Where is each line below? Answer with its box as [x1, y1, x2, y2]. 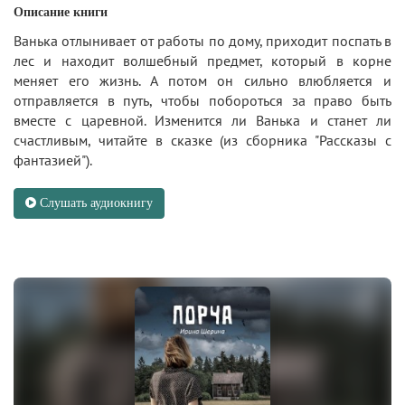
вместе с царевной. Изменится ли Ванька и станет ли [14, 111, 391, 130]
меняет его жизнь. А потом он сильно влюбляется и [14, 71, 391, 90]
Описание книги [14, 5, 108, 20]
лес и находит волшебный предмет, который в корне [14, 52, 391, 71]
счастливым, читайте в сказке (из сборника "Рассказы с [14, 131, 391, 150]
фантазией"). [14, 151, 92, 170]
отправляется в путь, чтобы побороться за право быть [14, 91, 391, 110]
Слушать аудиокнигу [36, 196, 153, 211]
